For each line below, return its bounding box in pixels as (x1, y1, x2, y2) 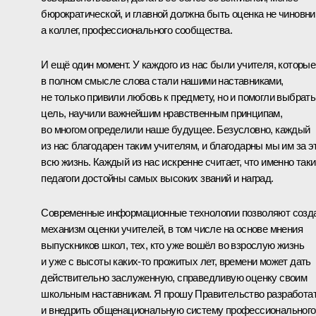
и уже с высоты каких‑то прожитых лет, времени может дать (41, 255, 311, 267)
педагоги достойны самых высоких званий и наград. (41, 171, 274, 184)
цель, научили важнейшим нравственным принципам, (41, 107, 283, 119)
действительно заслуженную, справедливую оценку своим (41, 271, 308, 284)
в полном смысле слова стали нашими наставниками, (41, 74, 284, 87)
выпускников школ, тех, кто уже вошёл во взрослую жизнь (41, 238, 304, 251)
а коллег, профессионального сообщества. (41, 23, 232, 36)
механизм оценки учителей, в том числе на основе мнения (41, 222, 303, 235)
